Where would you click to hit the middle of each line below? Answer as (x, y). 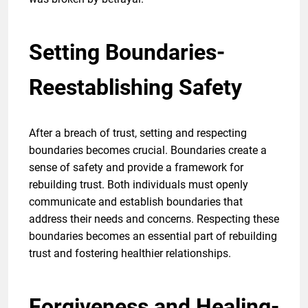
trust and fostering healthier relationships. (130, 253)
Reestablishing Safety (135, 87)
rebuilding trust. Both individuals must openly (139, 184)
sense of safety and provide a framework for (136, 167)
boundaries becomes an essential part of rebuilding (153, 236)
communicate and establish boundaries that (136, 201)
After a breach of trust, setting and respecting (138, 133)
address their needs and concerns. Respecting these (154, 219)
